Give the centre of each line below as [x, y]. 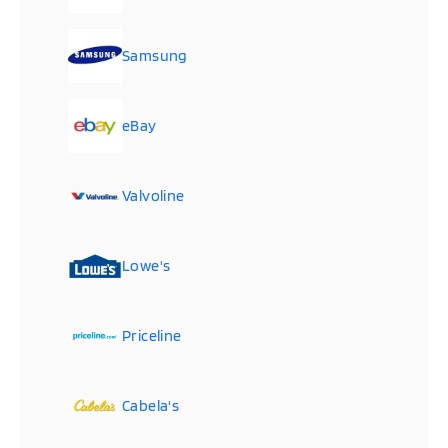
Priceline [152, 335]
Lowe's [146, 265]
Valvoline [153, 195]
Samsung [155, 55]
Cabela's [151, 405]
